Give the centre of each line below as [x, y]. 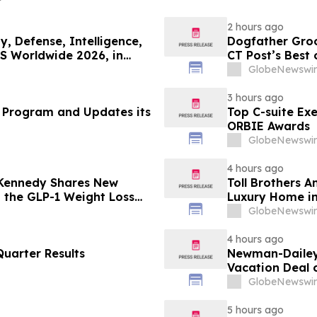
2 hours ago [255, 27]
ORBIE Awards [268, 126]
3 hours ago [255, 98]
